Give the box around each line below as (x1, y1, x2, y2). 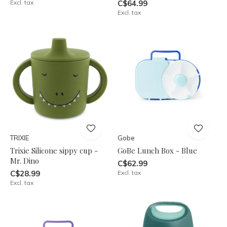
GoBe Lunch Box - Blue (117, 145, 197, 156)
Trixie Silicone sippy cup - (10, 145, 98, 156)
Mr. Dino (10, 155, 39, 166)
